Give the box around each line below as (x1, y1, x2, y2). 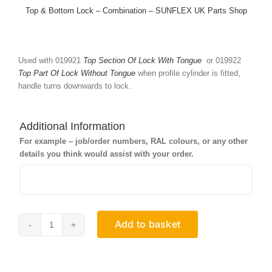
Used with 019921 (18, 56, 83, 65)
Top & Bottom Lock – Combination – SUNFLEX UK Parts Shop (25, 6, 247, 15)
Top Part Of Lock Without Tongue (18, 69, 135, 78)
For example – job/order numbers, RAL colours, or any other (19, 137, 248, 146)
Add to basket (115, 218, 181, 230)
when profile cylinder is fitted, (135, 69, 240, 78)
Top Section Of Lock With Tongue (83, 56, 202, 65)
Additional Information (19, 120, 125, 132)
